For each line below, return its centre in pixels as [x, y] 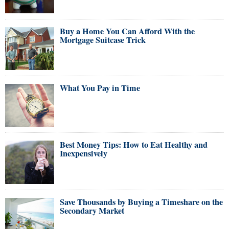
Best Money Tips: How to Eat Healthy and [134, 145]
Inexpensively [84, 154]
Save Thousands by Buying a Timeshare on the [141, 202]
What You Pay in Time [100, 88]
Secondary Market [92, 210]
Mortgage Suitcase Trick [103, 40]
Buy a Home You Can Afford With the [127, 31]
